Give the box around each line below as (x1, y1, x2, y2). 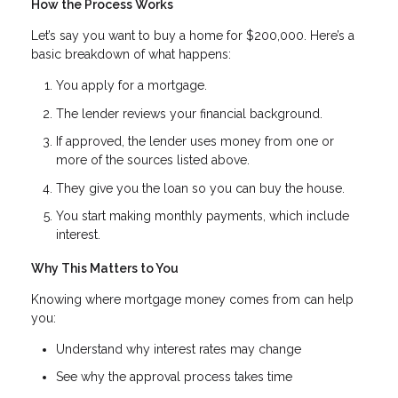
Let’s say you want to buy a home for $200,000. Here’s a (31, 28, 354, 44)
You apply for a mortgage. (56, 78, 207, 93)
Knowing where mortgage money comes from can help (31, 291, 354, 306)
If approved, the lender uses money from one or (56, 134, 334, 149)
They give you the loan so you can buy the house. (56, 180, 345, 195)
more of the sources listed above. (56, 153, 250, 168)
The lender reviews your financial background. (56, 106, 322, 121)
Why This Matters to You (31, 260, 179, 275)
